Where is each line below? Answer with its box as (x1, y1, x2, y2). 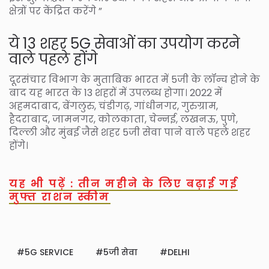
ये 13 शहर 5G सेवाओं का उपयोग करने (9, 34, 240, 54)
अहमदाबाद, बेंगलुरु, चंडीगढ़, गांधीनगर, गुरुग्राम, (9, 99, 218, 113)
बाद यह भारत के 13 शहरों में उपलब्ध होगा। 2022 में (9, 86, 222, 100)
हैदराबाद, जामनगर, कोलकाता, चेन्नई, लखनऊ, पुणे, (9, 112, 238, 127)
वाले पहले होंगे (9, 49, 98, 70)
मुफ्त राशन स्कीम (9, 189, 110, 205)
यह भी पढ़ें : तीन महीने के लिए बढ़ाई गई (9, 176, 238, 192)
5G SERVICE (25, 246, 73, 259)
